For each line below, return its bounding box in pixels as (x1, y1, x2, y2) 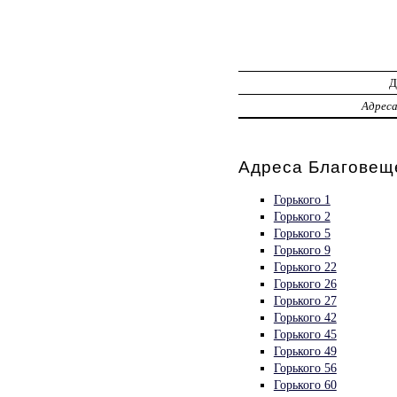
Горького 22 (273, 259, 337, 274)
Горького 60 (273, 377, 337, 392)
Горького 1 (273, 191, 331, 206)
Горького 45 (273, 326, 337, 341)
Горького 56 (273, 360, 337, 375)
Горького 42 (273, 309, 337, 324)
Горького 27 (273, 292, 337, 307)
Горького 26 (273, 276, 337, 291)
